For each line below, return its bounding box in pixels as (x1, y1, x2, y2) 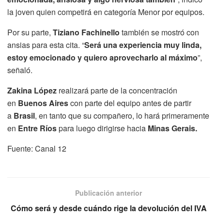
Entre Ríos (18, 122, 57, 134)
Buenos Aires (18, 97, 68, 108)
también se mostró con (120, 26, 199, 38)
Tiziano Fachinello (53, 26, 120, 38)
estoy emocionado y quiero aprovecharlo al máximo (7, 51, 198, 63)
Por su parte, (7, 26, 53, 38)
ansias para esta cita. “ (7, 39, 84, 50)
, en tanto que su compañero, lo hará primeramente (35, 109, 209, 121)
